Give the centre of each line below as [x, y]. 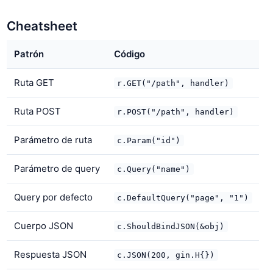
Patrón [29, 54]
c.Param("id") [149, 141]
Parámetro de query [57, 169]
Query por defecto [53, 197]
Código [129, 54]
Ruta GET [34, 83]
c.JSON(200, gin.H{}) [166, 255]
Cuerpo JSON [43, 226]
